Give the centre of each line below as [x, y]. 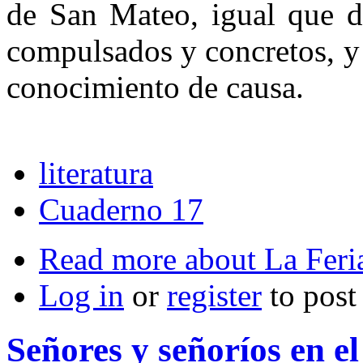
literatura [96, 173]
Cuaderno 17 [121, 209]
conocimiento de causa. [155, 87]
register [214, 295]
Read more [108, 258]
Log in [81, 295]
